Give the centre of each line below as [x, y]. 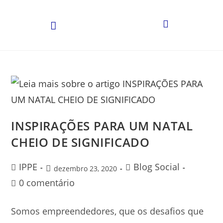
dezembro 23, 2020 [86, 169]
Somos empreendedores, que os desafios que [108, 211]
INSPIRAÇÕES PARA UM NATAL [102, 126]
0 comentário [47, 183]
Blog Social [157, 167]
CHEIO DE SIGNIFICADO [80, 142]
